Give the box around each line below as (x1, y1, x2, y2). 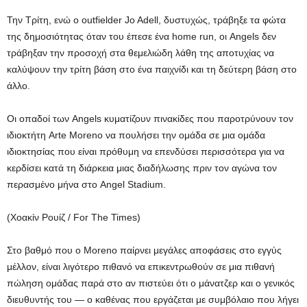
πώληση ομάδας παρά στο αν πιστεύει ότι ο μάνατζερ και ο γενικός (7, 278, 295, 288)
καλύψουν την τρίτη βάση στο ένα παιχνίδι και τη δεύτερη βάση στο (7, 64, 297, 75)
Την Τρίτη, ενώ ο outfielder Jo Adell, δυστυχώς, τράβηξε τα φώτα (7, 14, 286, 25)
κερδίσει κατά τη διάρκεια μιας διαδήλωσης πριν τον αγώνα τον (7, 162, 277, 173)
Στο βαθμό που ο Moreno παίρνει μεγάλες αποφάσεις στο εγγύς (7, 245, 282, 256)
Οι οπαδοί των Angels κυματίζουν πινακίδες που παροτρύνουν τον (7, 113, 293, 124)
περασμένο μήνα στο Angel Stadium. (7, 179, 166, 190)
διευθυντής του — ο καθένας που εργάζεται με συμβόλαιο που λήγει (7, 294, 299, 305)
